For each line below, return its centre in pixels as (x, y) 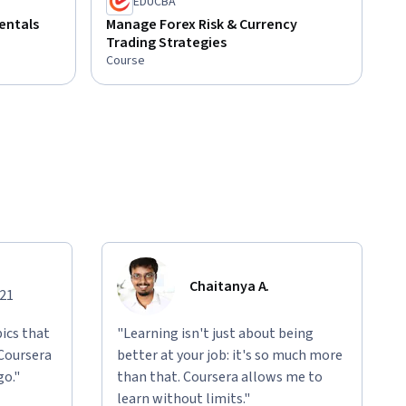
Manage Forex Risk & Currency (202, 24)
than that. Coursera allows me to (220, 377)
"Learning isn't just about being (215, 333)
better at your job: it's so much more (230, 355)
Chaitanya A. (230, 286)
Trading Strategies (167, 42)
